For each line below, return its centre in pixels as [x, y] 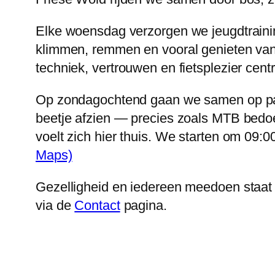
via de [55, 206]
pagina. [143, 206]
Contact [97, 206]
